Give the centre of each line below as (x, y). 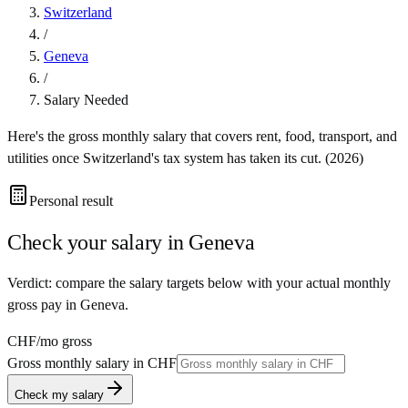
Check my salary (59, 394)
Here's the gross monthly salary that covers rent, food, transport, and (202, 136)
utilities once (45, 158)
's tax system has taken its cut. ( (240, 158)
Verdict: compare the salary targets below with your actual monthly (199, 282)
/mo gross (64, 341)
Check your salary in (98, 242)
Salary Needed (86, 99)
